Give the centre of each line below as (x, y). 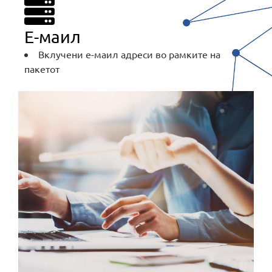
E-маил (53, 37)
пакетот (42, 69)
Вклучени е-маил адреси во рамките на (129, 54)
